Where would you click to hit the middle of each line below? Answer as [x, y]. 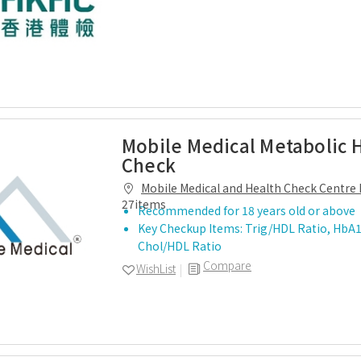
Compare [227, 265]
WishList [156, 268]
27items [144, 204]
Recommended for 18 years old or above [248, 210]
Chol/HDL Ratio [180, 246]
